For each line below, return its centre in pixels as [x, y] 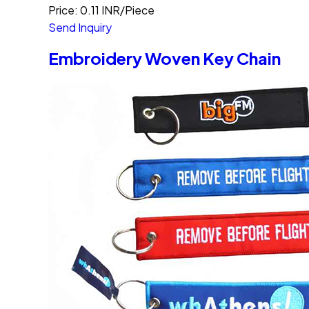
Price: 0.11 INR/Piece [101, 10]
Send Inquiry [80, 27]
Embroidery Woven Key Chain [165, 58]
